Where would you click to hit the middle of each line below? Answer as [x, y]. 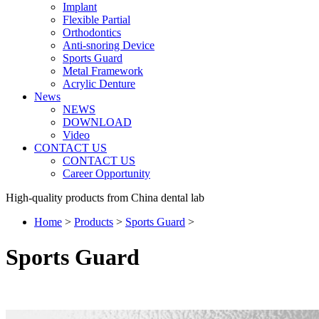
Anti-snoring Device [109, 46]
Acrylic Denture [99, 84]
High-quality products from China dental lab [105, 198]
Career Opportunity [106, 174]
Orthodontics [92, 33]
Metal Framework [103, 71]
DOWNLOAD [97, 122]
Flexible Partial [96, 20]
